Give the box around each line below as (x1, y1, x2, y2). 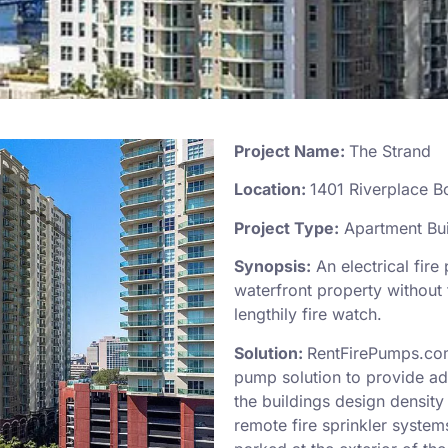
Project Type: (233, 217, 339, 238)
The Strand (348, 141, 431, 161)
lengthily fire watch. (233, 304, 382, 325)
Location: (233, 179, 310, 200)
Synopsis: (233, 256, 311, 277)
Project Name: (233, 141, 349, 161)
